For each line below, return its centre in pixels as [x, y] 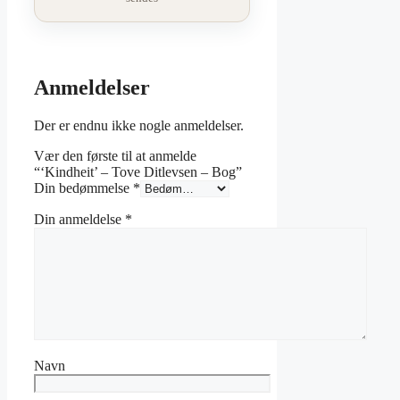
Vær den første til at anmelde [115, 156]
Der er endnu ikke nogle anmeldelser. [139, 126]
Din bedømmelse [83, 188]
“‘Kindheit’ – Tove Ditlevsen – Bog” [138, 172]
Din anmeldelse [79, 220]
